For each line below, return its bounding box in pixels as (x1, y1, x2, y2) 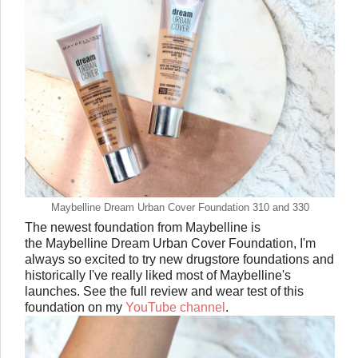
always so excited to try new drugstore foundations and (25, 253, 334, 267)
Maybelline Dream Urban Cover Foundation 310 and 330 (50, 201, 309, 213)
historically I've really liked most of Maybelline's (25, 268, 291, 283)
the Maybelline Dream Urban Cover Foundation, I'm (25, 237, 316, 251)
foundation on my (25, 300, 125, 315)
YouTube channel (125, 300, 225, 315)
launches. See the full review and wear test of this (25, 284, 304, 299)
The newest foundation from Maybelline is (25, 221, 261, 235)
